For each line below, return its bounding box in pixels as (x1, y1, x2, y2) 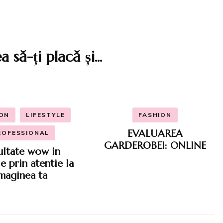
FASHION (138, 111, 172, 119)
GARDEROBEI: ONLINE (104, 139, 206, 152)
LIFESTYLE (26, 111, 65, 119)
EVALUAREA (127, 127, 183, 140)
